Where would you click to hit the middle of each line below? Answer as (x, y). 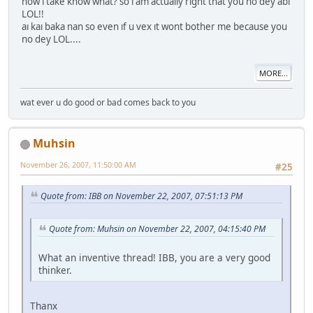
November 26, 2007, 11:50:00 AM (78, 165)
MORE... (274, 73)
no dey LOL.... (51, 39)
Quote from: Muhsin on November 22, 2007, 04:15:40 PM (157, 229)
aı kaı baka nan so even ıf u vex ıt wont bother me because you (154, 26)
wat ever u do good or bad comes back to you (108, 103)
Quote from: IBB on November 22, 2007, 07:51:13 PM (141, 196)
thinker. (55, 270)
